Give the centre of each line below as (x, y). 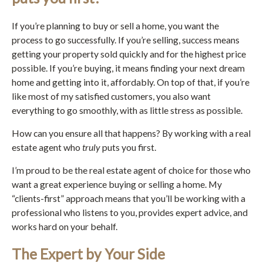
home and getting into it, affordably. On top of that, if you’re (131, 82)
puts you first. (128, 147)
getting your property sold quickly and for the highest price (129, 53)
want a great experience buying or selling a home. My (117, 184)
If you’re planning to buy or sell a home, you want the (115, 25)
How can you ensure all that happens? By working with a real (131, 133)
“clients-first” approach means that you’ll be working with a (129, 198)
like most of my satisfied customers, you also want (111, 96)
